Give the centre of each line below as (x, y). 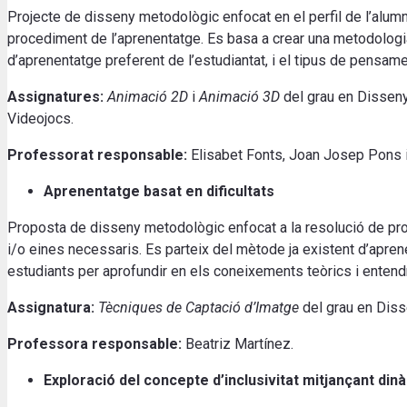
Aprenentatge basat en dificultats (159, 191)
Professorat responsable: (97, 154)
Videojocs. (40, 118)
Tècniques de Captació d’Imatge (199, 307)
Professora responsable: (94, 343)
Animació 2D (148, 96)
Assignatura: (53, 307)
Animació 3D (239, 96)
